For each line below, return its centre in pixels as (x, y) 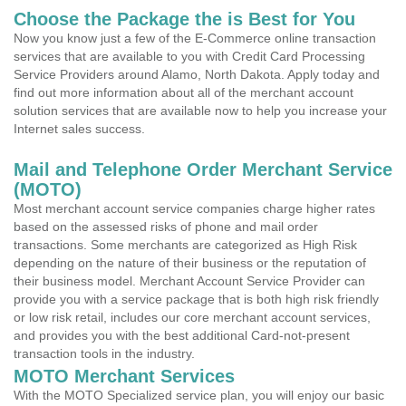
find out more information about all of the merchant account (184, 92)
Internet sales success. (79, 129)
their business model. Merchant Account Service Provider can (189, 281)
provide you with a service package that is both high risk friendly (196, 299)
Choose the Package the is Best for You (184, 19)
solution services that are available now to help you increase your (200, 111)
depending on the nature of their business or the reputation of (190, 263)
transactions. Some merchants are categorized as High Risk (185, 245)
